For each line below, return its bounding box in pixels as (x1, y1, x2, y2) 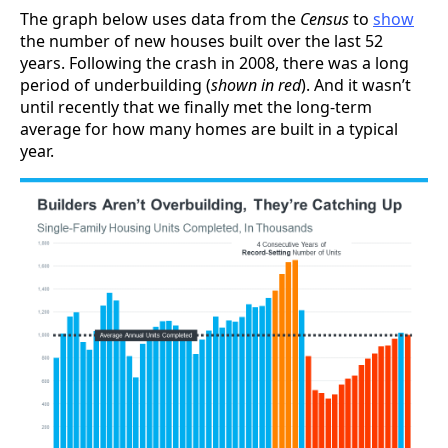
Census (300, 7, 353, 30)
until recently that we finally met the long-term (20, 95, 372, 118)
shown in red (211, 73, 301, 96)
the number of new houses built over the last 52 (20, 29, 383, 52)
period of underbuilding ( (20, 73, 211, 96)
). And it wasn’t (301, 73, 411, 96)
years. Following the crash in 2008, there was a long (20, 51, 409, 74)
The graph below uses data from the (20, 7, 300, 30)
